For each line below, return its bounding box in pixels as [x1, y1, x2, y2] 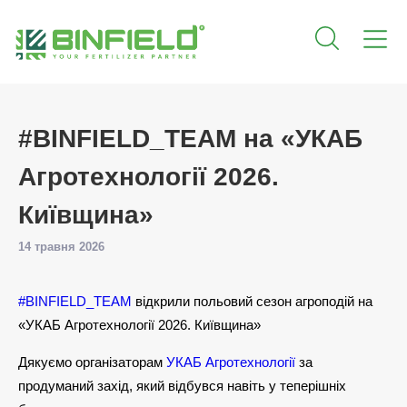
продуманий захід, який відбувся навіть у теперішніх [18, 378, 346, 393]
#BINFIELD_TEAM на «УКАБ [18, 124, 362, 153]
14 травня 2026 [18, 240, 104, 253]
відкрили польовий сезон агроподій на [132, 293, 372, 309]
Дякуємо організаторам [18, 354, 166, 370]
